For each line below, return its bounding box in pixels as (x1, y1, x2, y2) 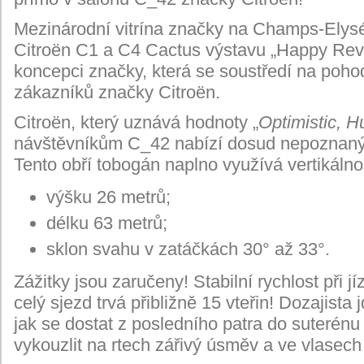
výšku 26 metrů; (46, 186, 171, 207)
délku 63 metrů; (46, 212, 167, 233)
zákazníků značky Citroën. (14, 81, 220, 102)
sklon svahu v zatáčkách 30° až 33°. (46, 238, 330, 259)
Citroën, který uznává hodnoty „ (14, 111, 258, 132)
